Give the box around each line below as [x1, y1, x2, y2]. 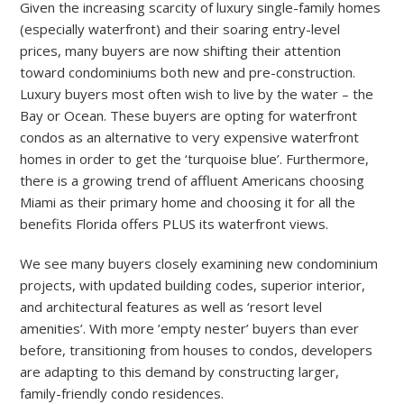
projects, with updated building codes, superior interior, [20, 276, 366, 294]
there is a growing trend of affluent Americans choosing [20, 171, 365, 189]
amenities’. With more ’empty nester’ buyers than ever [20, 319, 360, 337]
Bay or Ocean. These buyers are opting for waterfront [20, 106, 358, 124]
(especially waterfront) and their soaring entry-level [20, 20, 341, 38]
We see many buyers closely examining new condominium [20, 254, 379, 272]
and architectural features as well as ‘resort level [20, 298, 323, 316]
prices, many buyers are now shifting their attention [20, 41, 342, 60]
